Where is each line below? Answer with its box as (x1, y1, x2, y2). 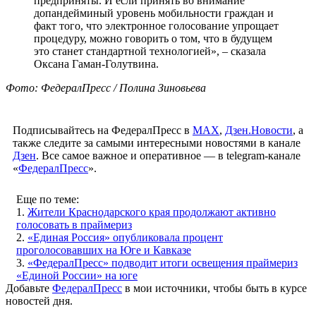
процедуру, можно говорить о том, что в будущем (34, 32, 272, 44)
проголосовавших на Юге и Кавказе (16, 243, 191, 256)
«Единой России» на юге (16, 269, 138, 281)
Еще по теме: (16, 193, 79, 205)
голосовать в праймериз (16, 218, 132, 231)
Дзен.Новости (225, 123, 293, 136)
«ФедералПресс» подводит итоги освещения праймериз (28, 256, 298, 269)
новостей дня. (6, 294, 73, 307)
